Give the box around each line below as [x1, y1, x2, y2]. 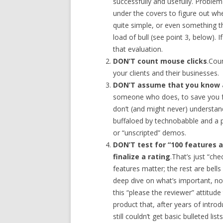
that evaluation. [113, 44, 163, 54]
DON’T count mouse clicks [113, 56, 208, 66]
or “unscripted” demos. [113, 127, 187, 137]
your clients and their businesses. [113, 68, 220, 78]
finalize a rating [113, 151, 171, 161]
